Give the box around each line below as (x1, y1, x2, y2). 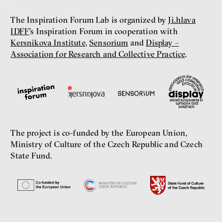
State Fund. (10, 150, 53, 161)
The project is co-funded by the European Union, (10, 127, 188, 138)
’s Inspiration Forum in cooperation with (29, 26, 178, 37)
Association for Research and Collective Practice (10, 49, 185, 59)
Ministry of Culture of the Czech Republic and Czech (10, 139, 203, 149)
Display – (146, 38, 179, 48)
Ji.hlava (168, 15, 196, 25)
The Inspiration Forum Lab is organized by (10, 15, 168, 25)
